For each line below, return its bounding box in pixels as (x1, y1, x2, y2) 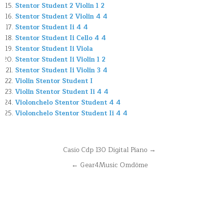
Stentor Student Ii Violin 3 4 (15, 65, 108, 76)
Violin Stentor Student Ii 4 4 (15, 87, 109, 98)
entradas (5, 170, 64, 188)
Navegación (5, 142, 82, 160)
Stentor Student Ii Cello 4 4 (15, 33, 107, 44)
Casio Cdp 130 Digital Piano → (63, 144, 156, 156)
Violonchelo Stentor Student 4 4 (15, 97, 121, 109)
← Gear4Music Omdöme (71, 159, 148, 171)
